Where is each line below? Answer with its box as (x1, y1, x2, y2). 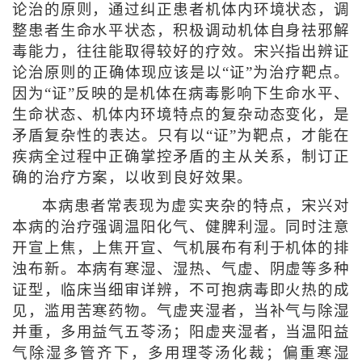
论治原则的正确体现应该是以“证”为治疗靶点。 (11, 65, 351, 82)
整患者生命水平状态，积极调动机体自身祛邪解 (11, 23, 351, 40)
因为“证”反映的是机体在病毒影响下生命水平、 (11, 86, 351, 103)
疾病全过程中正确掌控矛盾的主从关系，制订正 (11, 149, 351, 166)
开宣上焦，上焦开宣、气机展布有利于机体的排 (11, 240, 351, 257)
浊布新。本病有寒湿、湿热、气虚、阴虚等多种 (11, 261, 351, 278)
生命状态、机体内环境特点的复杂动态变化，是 (11, 107, 351, 124)
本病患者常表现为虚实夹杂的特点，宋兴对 (41, 198, 351, 215)
